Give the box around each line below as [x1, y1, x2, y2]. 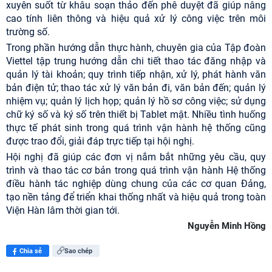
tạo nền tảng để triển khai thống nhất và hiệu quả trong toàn [6, 191, 266, 203]
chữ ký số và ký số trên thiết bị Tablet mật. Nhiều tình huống [6, 109, 266, 121]
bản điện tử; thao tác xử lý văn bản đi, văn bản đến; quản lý [6, 82, 266, 94]
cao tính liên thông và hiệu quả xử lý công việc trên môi [6, 13, 266, 25]
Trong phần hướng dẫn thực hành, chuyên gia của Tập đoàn [6, 42, 266, 54]
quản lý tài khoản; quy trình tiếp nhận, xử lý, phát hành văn [6, 69, 266, 81]
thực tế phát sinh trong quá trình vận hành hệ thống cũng [6, 122, 266, 134]
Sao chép [64, 246, 92, 255]
